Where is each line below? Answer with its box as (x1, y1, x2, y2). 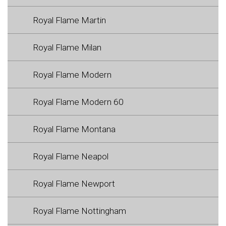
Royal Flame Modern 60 (33, 96, 124, 107)
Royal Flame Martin (33, 15, 106, 25)
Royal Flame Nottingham (33, 205, 126, 216)
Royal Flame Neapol (33, 151, 108, 161)
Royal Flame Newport (33, 178, 115, 189)
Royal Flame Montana (33, 124, 116, 134)
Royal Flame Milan (33, 42, 101, 52)
